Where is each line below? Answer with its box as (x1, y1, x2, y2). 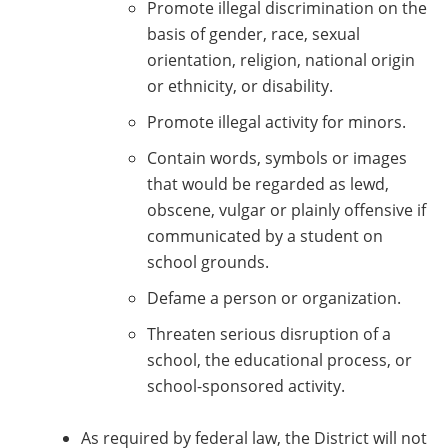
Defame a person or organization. (147, 287, 401, 310)
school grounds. (147, 251, 269, 274)
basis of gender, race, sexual (147, 23, 360, 46)
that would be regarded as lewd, (147, 173, 389, 196)
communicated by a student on (147, 225, 383, 248)
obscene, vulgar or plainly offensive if (147, 199, 426, 222)
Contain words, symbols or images (147, 147, 407, 170)
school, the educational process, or (147, 349, 412, 372)
